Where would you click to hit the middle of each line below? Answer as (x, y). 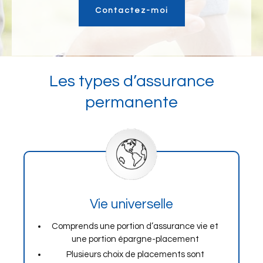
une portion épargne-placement (135, 239)
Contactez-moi (131, 11)
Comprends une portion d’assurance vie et (135, 226)
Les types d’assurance (131, 81)
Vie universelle (131, 204)
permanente (131, 102)
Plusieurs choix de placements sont (135, 254)
